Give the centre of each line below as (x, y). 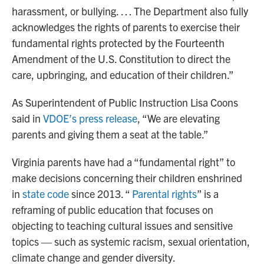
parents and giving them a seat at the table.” (110, 134)
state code (46, 194)
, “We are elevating (179, 118)
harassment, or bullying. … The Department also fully (130, 11)
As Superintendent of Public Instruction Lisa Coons (125, 103)
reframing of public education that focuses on (113, 210)
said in (27, 118)
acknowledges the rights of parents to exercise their (126, 27)
